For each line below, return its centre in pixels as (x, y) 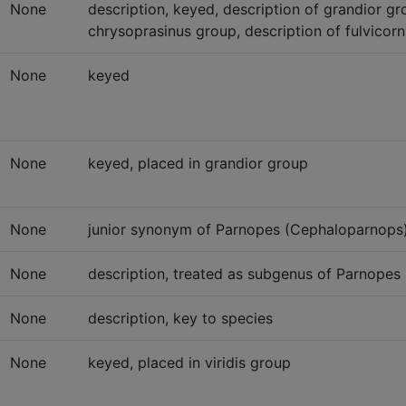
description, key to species (180, 318)
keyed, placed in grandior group (198, 163)
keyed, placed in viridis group (189, 362)
